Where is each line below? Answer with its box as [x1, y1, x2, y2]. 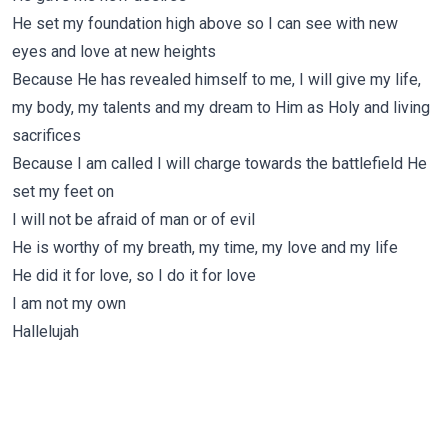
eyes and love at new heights [12, 42, 216, 61]
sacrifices [12, 126, 81, 145]
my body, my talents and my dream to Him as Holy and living [12, 98, 430, 117]
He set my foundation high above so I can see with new [12, 14, 398, 33]
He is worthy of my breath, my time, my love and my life [12, 238, 398, 257]
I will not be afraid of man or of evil [12, 210, 255, 229]
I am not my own [12, 294, 126, 313]
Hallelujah [12, 322, 79, 341]
